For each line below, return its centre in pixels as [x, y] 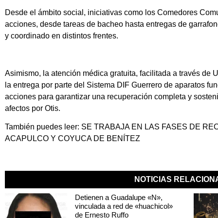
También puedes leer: [43, 127]
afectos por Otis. [33, 108]
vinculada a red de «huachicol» [124, 206]
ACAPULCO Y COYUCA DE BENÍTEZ [73, 138]
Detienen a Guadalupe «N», [118, 198]
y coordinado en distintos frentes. [62, 36]
